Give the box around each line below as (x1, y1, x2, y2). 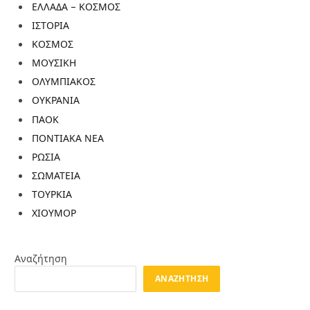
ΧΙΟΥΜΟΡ (32, 207, 76, 219)
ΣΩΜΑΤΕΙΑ (32, 170, 80, 182)
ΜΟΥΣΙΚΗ (32, 57, 76, 69)
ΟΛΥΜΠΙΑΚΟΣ (32, 75, 95, 88)
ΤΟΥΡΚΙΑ (32, 188, 72, 201)
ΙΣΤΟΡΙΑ (32, 19, 69, 31)
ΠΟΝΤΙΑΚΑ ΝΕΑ (32, 131, 104, 144)
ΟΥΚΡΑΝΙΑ (32, 94, 80, 107)
